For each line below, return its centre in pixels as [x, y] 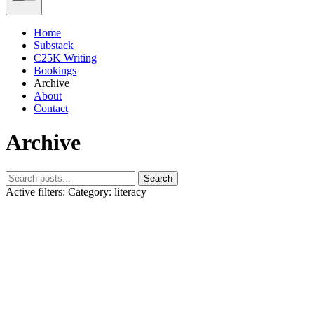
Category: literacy [107, 191]
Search [158, 178]
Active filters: [35, 191]
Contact [51, 108]
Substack [54, 45]
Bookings [55, 70]
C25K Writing [65, 57]
